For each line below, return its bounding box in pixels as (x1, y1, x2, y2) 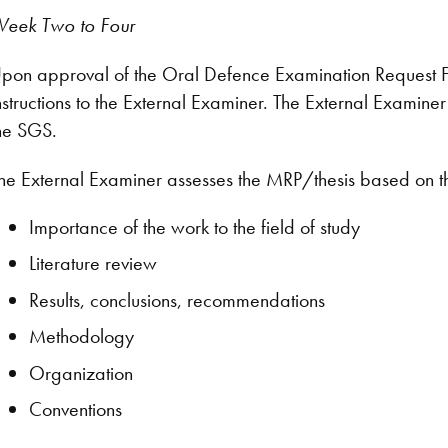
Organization (29, 359, 134, 386)
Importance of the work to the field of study (29, 214, 361, 240)
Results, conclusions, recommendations (29, 286, 326, 313)
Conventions (29, 395, 123, 422)
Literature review (29, 250, 158, 277)
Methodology (29, 323, 135, 350)
